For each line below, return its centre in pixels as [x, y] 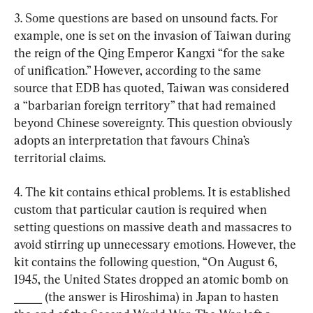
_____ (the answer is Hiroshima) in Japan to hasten [148, 296]
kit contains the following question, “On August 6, [147, 261]
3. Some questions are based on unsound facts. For [147, 17]
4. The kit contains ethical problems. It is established [154, 191]
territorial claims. [60, 157]
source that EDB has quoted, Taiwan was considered [153, 87]
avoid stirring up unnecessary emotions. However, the [156, 244]
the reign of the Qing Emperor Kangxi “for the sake [151, 52]
